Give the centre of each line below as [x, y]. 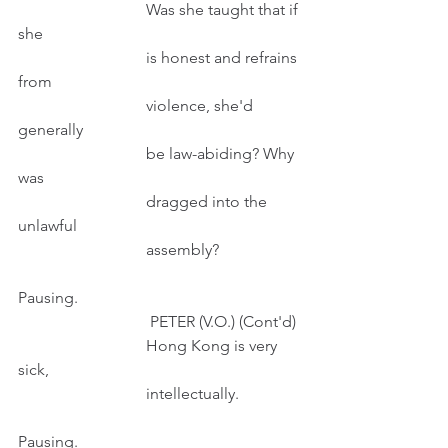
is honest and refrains [82, 57]
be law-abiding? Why [82, 153]
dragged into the [82, 201]
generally [50, 129]
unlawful [47, 225]
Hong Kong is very [82, 345]
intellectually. [194, 393]
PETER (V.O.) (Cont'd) [223, 321]
